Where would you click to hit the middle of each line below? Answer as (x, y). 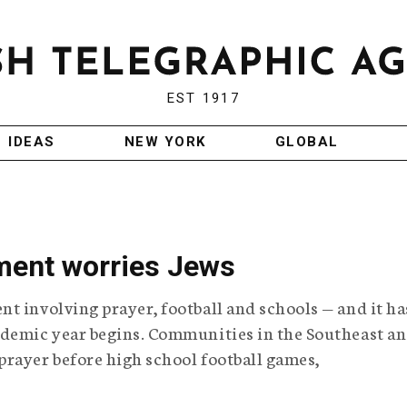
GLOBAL (307, 142)
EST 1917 (203, 99)
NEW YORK (165, 142)
